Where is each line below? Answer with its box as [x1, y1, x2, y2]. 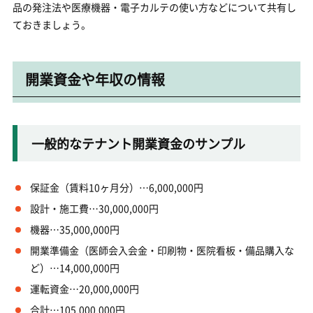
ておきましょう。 [12, 17, 91, 31]
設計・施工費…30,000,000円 [29, 201, 159, 215]
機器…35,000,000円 [29, 222, 119, 236]
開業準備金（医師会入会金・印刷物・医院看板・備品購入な [29, 243, 294, 257]
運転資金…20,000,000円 [29, 282, 139, 296]
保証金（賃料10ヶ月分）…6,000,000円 [29, 180, 203, 194]
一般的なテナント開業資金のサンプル [31, 134, 245, 152]
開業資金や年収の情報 [24, 69, 165, 89]
